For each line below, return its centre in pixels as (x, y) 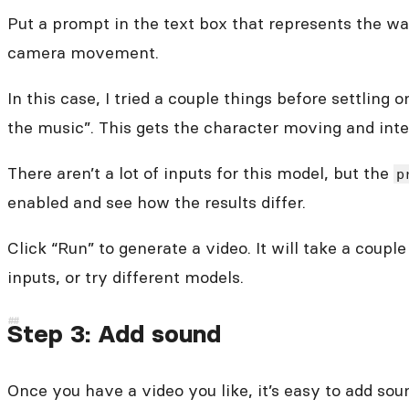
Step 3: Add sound (114, 333)
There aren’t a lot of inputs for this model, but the (200, 173)
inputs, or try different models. (126, 277)
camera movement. (83, 52)
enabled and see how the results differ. (157, 202)
